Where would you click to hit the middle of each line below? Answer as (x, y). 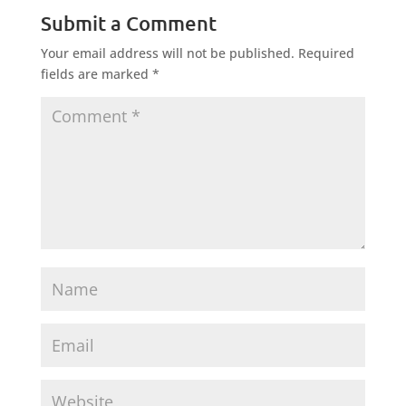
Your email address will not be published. (167, 53)
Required (326, 53)
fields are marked (96, 74)
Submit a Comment (128, 24)
